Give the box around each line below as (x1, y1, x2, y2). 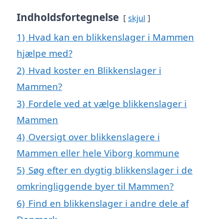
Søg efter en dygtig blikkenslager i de (28, 163, 193, 176)
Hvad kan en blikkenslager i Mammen (28, 30, 194, 43)
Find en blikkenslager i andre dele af (28, 197, 189, 209)
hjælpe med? (17, 46, 72, 59)
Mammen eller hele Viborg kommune (17, 146, 179, 159)
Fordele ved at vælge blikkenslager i (28, 97, 187, 109)
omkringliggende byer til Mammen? (17, 179, 174, 192)
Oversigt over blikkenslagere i (28, 130, 160, 143)
